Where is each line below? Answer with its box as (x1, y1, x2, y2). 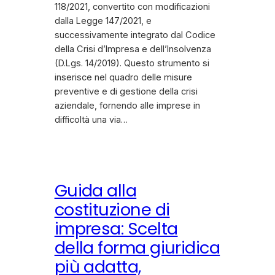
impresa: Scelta (54, 217, 178, 241)
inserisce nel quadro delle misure (54, 72, 192, 83)
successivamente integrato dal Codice (54, 29, 215, 41)
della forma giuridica (54, 236, 220, 260)
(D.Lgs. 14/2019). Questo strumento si (54, 58, 209, 69)
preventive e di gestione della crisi (54, 86, 198, 98)
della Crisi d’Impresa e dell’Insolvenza (54, 44, 211, 55)
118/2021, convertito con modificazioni (54, 1, 210, 13)
